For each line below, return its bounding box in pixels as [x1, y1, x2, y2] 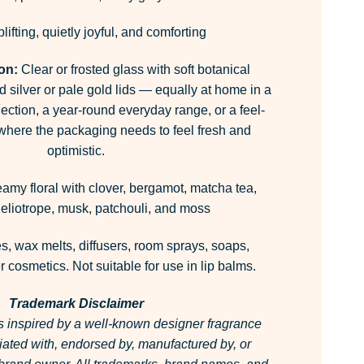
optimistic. [47, 144, 105, 158]
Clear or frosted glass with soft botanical [18, 63, 250, 77]
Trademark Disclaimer [8, 296, 144, 310]
